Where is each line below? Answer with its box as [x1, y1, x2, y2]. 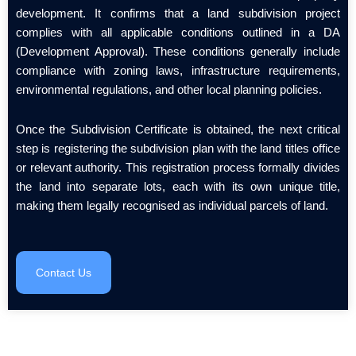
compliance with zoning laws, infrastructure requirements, [16, 64, 340, 77]
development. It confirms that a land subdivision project [16, 7, 340, 20]
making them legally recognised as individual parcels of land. [16, 199, 328, 212]
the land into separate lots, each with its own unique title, [16, 180, 340, 193]
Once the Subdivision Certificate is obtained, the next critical [16, 122, 340, 136]
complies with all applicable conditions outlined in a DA [16, 26, 340, 39]
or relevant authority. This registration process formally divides [16, 161, 340, 174]
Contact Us [36, 266, 91, 280]
